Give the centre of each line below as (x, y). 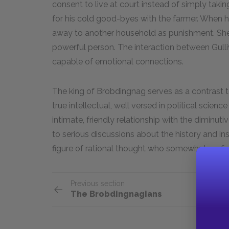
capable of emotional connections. (118, 62)
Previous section (98, 184)
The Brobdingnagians (116, 194)
